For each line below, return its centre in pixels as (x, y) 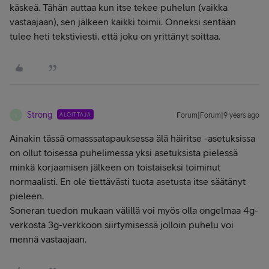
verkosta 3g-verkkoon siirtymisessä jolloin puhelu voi (122, 225)
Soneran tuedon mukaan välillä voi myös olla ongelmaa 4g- (134, 210)
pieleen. (27, 196)
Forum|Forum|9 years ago (218, 115)
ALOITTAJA (75, 114)
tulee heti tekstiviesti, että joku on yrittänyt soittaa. (115, 36)
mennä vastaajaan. (48, 239)
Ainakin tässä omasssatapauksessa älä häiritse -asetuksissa (132, 138)
